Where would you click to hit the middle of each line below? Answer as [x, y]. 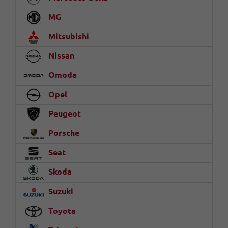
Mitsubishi [68, 36]
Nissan [60, 55]
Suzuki [60, 191]
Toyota [61, 210]
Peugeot [64, 113]
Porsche [63, 133]
